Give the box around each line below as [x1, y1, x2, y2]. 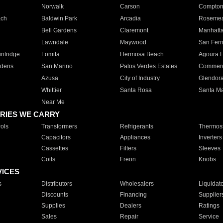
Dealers [119, 202, 141, 209]
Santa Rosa [119, 87, 152, 94]
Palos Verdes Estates [119, 63, 177, 70]
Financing [119, 191, 147, 198]
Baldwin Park [41, 15, 77, 22]
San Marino [41, 63, 73, 70]
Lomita [41, 51, 60, 58]
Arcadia [119, 15, 141, 22]
